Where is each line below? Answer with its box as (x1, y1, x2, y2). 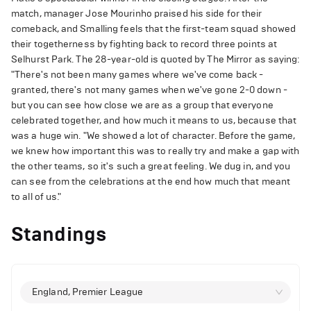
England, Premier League (32, 285, 144, 298)
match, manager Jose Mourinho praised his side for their (11, 7, 262, 19)
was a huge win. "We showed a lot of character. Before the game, (11, 129, 296, 142)
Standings (11, 221, 107, 246)
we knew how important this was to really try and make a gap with (11, 144, 300, 157)
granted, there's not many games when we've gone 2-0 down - (11, 83, 287, 96)
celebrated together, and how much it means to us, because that (11, 114, 297, 126)
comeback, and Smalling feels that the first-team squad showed (11, 22, 296, 35)
